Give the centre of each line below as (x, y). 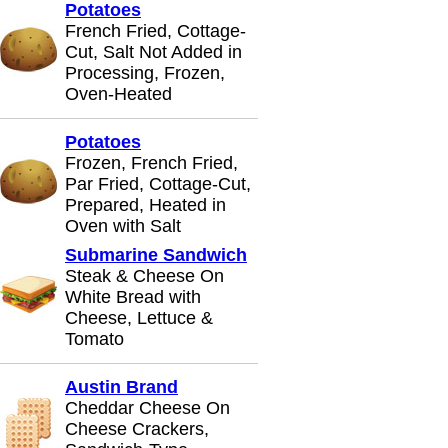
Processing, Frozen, (145, 73)
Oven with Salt (123, 226)
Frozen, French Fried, (151, 163)
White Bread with (133, 297)
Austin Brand (121, 387)
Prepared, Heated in (145, 205)
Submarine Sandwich (156, 255)
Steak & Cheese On (144, 276)
